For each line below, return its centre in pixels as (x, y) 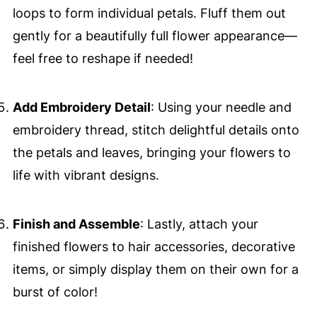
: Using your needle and (221, 108)
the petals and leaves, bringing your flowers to (151, 153)
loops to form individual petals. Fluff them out (149, 13)
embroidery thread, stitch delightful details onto (156, 130)
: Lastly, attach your (199, 224)
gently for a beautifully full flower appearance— (155, 36)
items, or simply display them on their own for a (155, 270)
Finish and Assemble (76, 224)
